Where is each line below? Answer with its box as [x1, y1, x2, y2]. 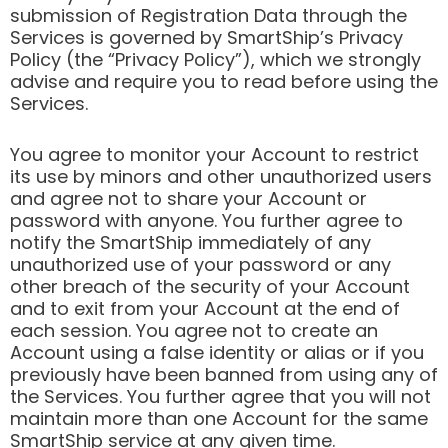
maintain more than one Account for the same [10, 406, 428, 432]
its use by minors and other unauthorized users [10, 164, 432, 190]
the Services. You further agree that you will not [10, 384, 431, 410]
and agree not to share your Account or [10, 186, 367, 212]
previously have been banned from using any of [10, 362, 438, 388]
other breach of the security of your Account [10, 274, 410, 300]
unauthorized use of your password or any [10, 252, 391, 278]
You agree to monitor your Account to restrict [10, 142, 419, 168]
